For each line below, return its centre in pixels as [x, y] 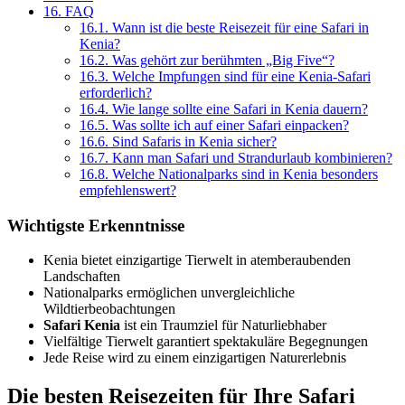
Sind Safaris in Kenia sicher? [193, 141]
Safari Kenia [82, 325]
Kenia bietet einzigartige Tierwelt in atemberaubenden [197, 260]
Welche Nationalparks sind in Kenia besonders [243, 174]
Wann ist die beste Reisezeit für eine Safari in [239, 27]
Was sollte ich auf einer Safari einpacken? [229, 125]
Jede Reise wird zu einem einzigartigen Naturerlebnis [195, 358]
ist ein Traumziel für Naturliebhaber [223, 325]
